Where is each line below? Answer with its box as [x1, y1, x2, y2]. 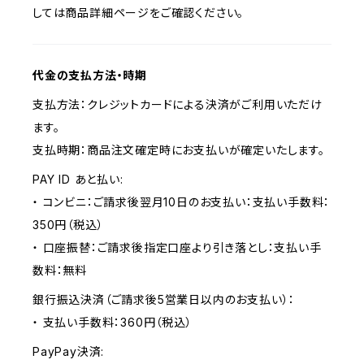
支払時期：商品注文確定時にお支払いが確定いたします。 [32, 143, 325, 157]
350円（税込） [32, 218, 104, 232]
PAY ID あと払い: [32, 172, 123, 186]
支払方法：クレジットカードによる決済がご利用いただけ [32, 97, 323, 111]
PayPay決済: [32, 344, 105, 358]
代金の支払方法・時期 [32, 68, 148, 82]
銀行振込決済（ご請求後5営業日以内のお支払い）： [32, 292, 296, 306]
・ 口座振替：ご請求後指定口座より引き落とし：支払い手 [32, 240, 322, 254]
